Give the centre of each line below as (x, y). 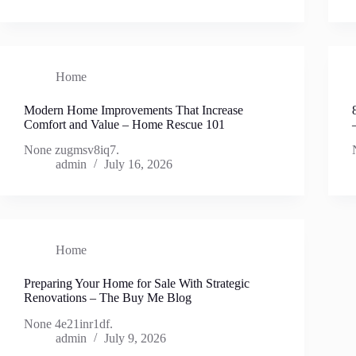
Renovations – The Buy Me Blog (108, 298)
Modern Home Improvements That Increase (133, 110)
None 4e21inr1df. (68, 324)
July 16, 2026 (138, 164)
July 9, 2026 (135, 339)
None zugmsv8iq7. (72, 150)
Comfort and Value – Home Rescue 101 (124, 124)
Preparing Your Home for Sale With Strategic (137, 284)
